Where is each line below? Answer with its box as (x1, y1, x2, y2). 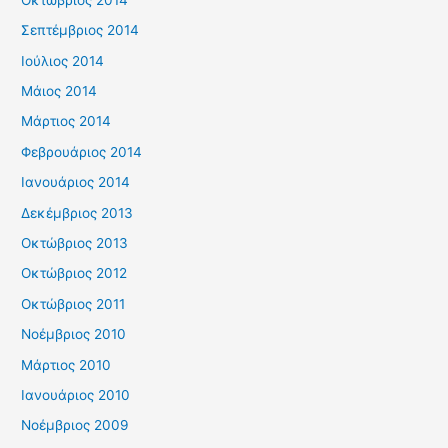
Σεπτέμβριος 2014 (21, 22, 140, 39)
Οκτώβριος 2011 (21, 295, 126, 312)
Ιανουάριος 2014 (21, 174, 131, 191)
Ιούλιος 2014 (21, 52, 105, 69)
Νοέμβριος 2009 (21, 417, 130, 434)
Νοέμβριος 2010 (21, 326, 127, 343)
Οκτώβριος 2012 (21, 265, 128, 282)
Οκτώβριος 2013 (21, 234, 129, 251)
